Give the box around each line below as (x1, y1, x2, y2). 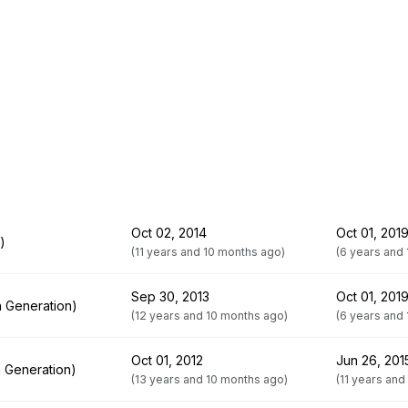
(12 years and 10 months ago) (131, 309, 288, 322)
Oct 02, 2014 (131, 225, 207, 240)
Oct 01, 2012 (131, 352, 203, 368)
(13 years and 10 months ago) (131, 372, 288, 386)
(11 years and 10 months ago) (131, 245, 285, 259)
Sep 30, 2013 (131, 289, 209, 304)
